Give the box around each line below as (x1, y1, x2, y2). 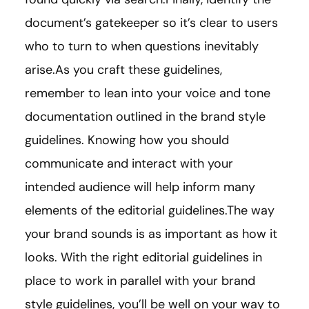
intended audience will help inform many (25, 179, 255, 196)
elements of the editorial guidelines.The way (25, 202, 275, 219)
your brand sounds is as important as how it (25, 226, 277, 243)
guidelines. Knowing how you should (25, 132, 229, 149)
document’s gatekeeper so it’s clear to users (25, 14, 278, 32)
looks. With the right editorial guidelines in (25, 249, 262, 266)
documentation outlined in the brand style (25, 108, 266, 126)
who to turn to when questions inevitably (25, 38, 259, 55)
